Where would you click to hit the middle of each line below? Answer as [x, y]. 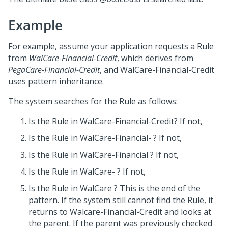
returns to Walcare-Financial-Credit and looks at [120, 212]
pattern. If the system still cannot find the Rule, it [121, 200]
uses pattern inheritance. [56, 81]
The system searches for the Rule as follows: [93, 101]
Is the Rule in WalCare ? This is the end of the [115, 188]
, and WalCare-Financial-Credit [157, 70]
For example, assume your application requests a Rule [111, 46]
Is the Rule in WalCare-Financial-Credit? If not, [116, 121]
